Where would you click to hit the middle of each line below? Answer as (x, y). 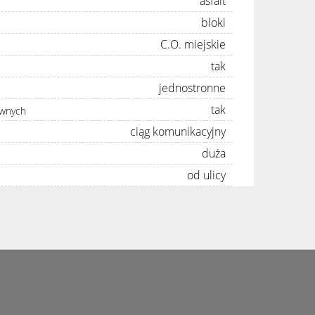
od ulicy (206, 175)
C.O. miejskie (193, 44)
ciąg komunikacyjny (178, 131)
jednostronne (192, 88)
